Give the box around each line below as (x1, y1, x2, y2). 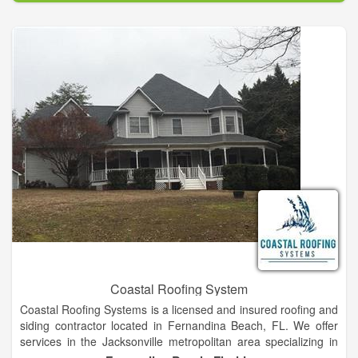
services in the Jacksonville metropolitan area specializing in (20, 333, 338, 350)
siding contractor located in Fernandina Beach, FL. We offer (20, 317, 338, 334)
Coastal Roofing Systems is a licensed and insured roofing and (20, 301, 338, 318)
